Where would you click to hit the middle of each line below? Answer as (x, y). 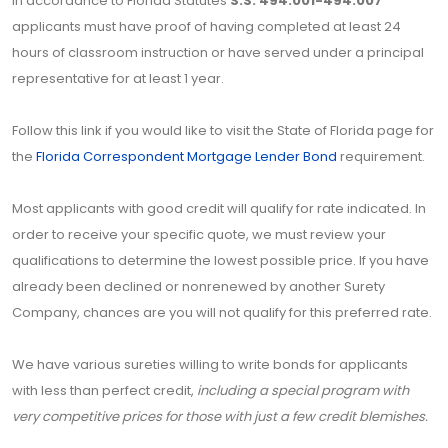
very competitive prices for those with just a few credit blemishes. (220, 417)
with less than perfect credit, (104, 391)
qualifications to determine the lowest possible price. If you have (220, 261)
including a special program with (303, 391)
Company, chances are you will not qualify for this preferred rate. (222, 313)
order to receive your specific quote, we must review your (199, 235)
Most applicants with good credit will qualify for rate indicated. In (219, 209)
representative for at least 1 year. (118, 79)
